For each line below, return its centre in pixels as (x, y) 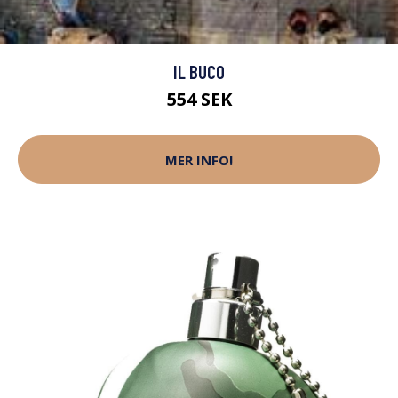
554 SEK (199, 99)
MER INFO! (199, 159)
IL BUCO (199, 72)
